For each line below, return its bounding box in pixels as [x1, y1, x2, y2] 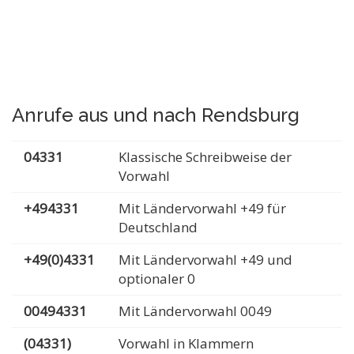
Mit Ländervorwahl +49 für [119, 199, 286, 217]
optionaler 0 [119, 269, 195, 288]
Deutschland [119, 218, 198, 236]
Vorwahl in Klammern [119, 334, 254, 352]
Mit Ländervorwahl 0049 [119, 302, 272, 320]
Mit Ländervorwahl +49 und [119, 250, 292, 269]
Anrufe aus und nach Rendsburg [12, 104, 299, 126]
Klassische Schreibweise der [119, 148, 292, 166]
